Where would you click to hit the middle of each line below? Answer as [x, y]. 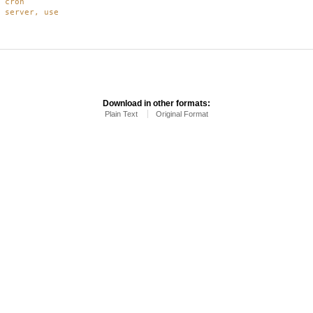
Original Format [182, 114]
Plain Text [121, 114]
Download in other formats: [156, 103]
